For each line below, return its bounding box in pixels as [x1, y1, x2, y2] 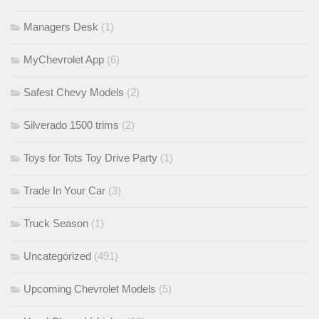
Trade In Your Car [23, 184, 105, 197]
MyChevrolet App [23, 53, 104, 66]
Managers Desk [23, 21, 98, 33]
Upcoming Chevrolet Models [23, 283, 156, 296]
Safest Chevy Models [23, 86, 124, 99]
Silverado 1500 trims [23, 119, 119, 132]
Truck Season [23, 217, 88, 230]
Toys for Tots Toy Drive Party [23, 152, 157, 164]
